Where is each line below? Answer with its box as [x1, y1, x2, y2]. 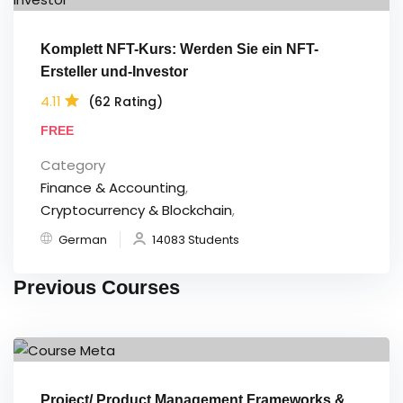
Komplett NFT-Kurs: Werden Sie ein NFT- [40, 41, 318, 58]
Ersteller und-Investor [40, 64, 188, 80]
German [58, 231, 107, 249]
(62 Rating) [88, 92, 163, 111]
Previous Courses [13, 276, 180, 300]
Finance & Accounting [40, 178, 185, 198]
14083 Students [152, 231, 239, 249]
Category [40, 156, 105, 175]
